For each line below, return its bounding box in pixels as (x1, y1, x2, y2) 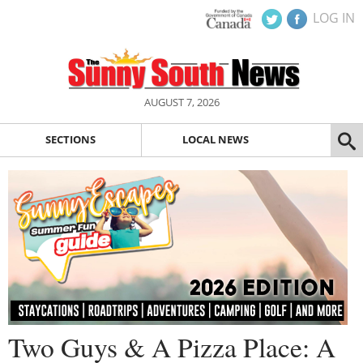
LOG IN (313, 9, 355, 27)
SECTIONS (45, 132, 96, 147)
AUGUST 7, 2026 (143, 95, 220, 109)
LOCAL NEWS (181, 132, 249, 147)
